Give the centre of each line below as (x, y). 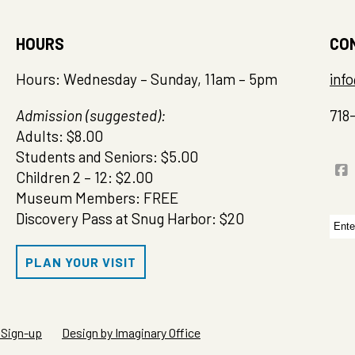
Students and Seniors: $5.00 (107, 157)
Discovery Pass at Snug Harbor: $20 (130, 218)
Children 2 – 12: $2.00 (84, 177)
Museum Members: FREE (97, 198)
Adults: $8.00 (59, 136)
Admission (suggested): (91, 115)
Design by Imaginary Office (131, 332)
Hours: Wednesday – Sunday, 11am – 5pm (147, 79)
